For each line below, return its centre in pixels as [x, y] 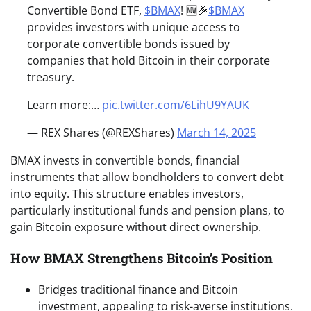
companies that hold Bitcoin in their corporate [149, 61]
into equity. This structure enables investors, [127, 194]
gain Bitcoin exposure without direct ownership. [136, 227]
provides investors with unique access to [134, 27]
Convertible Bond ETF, [86, 11]
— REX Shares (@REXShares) [102, 133]
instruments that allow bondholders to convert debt [147, 177]
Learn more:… [65, 105]
